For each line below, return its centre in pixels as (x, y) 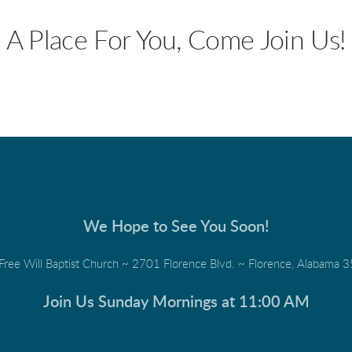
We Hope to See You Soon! (176, 227)
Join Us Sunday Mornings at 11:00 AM (176, 302)
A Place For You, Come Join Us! (176, 41)
